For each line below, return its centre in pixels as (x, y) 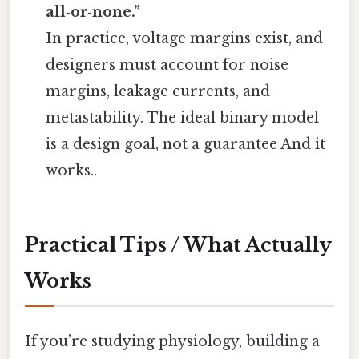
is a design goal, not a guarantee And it (186, 145)
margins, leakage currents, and (158, 92)
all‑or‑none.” (93, 12)
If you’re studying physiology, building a (172, 341)
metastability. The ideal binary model (183, 118)
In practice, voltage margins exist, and (185, 39)
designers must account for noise (167, 65)
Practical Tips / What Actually (178, 245)
